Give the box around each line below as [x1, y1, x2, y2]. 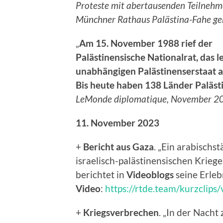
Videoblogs [126, 169, 174, 181]
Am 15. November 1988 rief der [79, 38, 213, 49]
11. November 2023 [76, 117, 159, 129]
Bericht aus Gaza [83, 141, 154, 153]
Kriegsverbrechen [83, 207, 159, 219]
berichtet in [76, 169, 126, 181]
